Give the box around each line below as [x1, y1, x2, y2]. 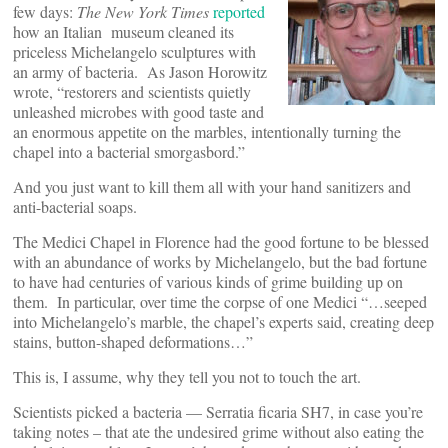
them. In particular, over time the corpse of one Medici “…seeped [13, 291, 427, 312]
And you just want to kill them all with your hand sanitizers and [13, 176, 411, 197]
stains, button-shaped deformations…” [13, 331, 253, 352]
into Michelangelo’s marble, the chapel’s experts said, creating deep [13, 311, 434, 332]
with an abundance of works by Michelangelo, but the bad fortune [13, 251, 427, 272]
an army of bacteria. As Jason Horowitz [13, 61, 267, 82]
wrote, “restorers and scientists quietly [13, 81, 251, 102]
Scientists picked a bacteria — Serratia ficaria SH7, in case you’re [13, 401, 423, 422]
